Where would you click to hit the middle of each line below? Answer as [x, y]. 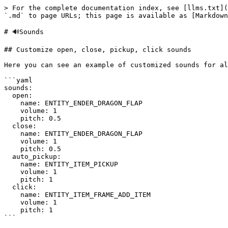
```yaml [18, 80]
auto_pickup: [8, 156]
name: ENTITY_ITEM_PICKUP [12, 164]
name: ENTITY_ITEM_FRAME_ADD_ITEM [12, 195]
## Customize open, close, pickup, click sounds [98, 50]
